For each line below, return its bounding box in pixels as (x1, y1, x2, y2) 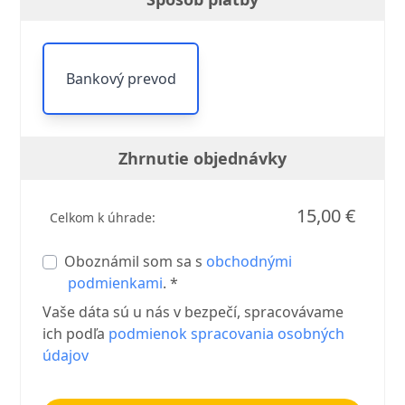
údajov (42, 345, 89, 365)
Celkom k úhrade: (50, 209, 156, 226)
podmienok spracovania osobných (108, 324, 345, 344)
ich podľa (42, 324, 109, 344)
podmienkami (68, 273, 164, 293)
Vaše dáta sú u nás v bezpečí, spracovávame (42, 302, 344, 322)
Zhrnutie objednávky (118, 147, 287, 169)
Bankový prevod (65, 69, 176, 89)
